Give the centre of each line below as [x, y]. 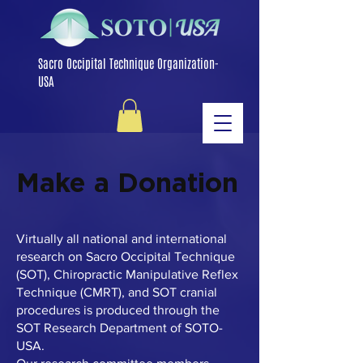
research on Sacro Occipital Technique [126, 256]
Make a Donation [127, 182]
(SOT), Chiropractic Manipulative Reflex [127, 274]
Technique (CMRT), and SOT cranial [117, 292]
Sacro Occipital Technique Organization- [128, 63]
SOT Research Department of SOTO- [120, 327]
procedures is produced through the [118, 310]
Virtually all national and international [122, 238]
